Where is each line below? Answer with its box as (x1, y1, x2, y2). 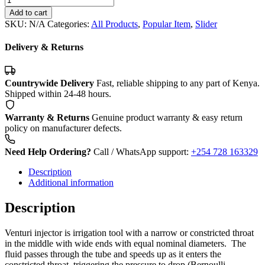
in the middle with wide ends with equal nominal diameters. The (5, 238, 246, 249)
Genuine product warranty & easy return (92, 112, 243, 123)
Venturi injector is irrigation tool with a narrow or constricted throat (5, 228, 254, 238)
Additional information (28, 177, 114, 188)
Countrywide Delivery (5, 78, 94, 89)
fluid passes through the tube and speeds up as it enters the (5, 249, 221, 260)
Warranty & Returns (5, 112, 89, 123)
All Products (91, 18, 138, 29)
